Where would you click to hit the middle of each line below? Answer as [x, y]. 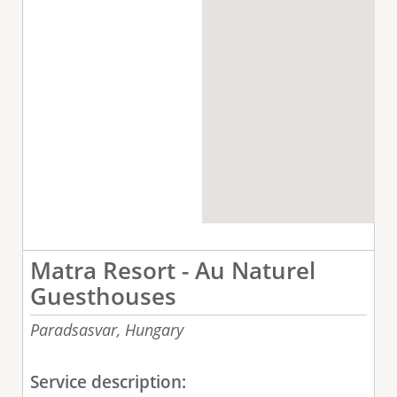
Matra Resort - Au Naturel [172, 270]
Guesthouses [103, 296]
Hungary [154, 329]
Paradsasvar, [75, 329]
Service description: [110, 381]
